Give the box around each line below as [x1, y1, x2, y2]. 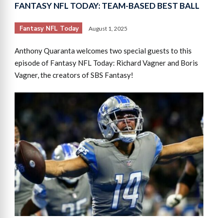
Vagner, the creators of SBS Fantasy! [15, 71, 133, 80]
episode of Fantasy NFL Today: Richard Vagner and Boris [15, 58, 198, 68]
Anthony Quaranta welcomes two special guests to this [15, 46, 192, 55]
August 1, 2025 [89, 25, 127, 33]
